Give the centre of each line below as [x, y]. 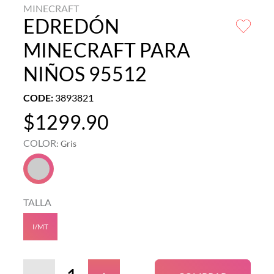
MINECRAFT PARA [107, 50]
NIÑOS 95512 [85, 74]
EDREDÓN [71, 26]
